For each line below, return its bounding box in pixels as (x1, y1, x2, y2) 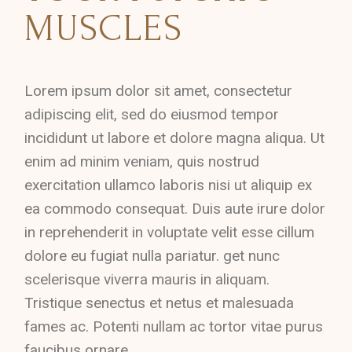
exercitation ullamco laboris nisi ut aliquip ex (24, 176, 313, 194)
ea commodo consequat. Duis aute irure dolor (24, 200, 326, 218)
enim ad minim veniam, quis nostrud (24, 152, 260, 170)
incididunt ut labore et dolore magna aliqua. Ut (24, 129, 325, 147)
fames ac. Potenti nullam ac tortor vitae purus (24, 317, 324, 335)
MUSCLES (24, 8, 184, 49)
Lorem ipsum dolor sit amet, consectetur (24, 82, 293, 100)
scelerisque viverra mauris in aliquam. (24, 270, 270, 288)
